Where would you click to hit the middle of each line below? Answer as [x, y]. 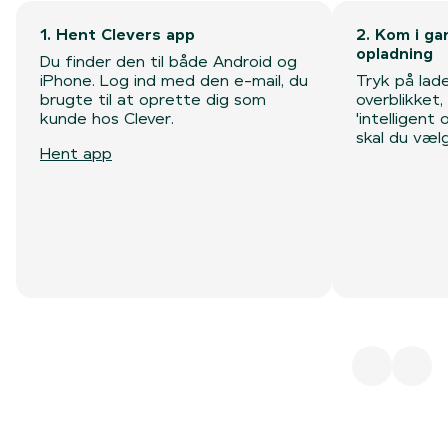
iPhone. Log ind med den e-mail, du [174, 80]
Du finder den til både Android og [168, 61]
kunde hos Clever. [107, 118]
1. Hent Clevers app [117, 34]
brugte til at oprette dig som [153, 99]
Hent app [76, 153]
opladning [395, 53]
